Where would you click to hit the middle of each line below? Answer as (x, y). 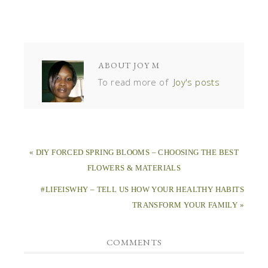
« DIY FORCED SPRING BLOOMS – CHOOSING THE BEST (134, 153)
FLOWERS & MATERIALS (134, 168)
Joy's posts (197, 82)
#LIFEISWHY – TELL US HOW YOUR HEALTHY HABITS (142, 190)
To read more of (136, 82)
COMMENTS (134, 242)
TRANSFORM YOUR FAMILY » (188, 205)
